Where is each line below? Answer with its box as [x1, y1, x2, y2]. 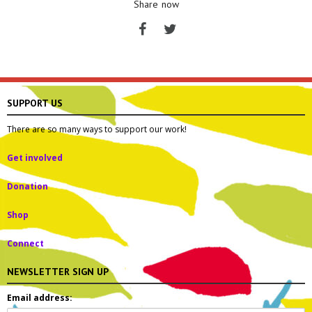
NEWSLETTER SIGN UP [7, 265, 109, 279]
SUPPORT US [7, 97, 63, 110]
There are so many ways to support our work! [7, 123, 187, 136]
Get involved [7, 152, 63, 164]
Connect [7, 237, 44, 250]
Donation [7, 180, 48, 193]
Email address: [7, 292, 72, 304]
